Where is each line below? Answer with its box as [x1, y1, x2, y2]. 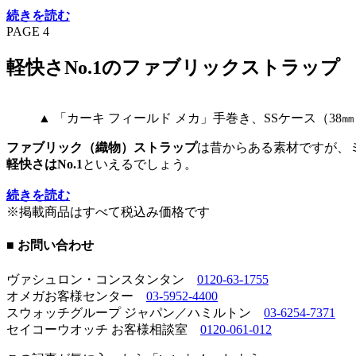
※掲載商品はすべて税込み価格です [6, 204, 210, 219]
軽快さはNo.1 [6, 157, 83, 171]
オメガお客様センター [6, 288, 146, 303]
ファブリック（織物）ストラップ [6, 140, 197, 154]
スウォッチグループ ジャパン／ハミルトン [6, 305, 264, 319]
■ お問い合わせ [6, 238, 94, 253]
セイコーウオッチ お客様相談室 [6, 322, 200, 336]
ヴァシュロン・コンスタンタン [6, 272, 197, 286]
